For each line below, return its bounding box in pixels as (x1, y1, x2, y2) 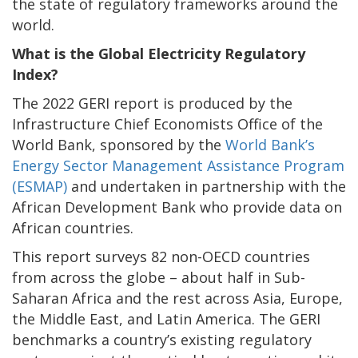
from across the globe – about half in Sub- (12, 267, 305, 287)
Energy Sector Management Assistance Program (12, 155, 344, 175)
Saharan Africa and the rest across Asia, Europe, (12, 288, 343, 308)
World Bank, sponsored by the (12, 134, 225, 154)
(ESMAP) (12, 176, 67, 196)
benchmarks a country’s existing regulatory (12, 329, 312, 349)
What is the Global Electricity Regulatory (12, 43, 305, 63)
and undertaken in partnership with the (67, 176, 346, 196)
